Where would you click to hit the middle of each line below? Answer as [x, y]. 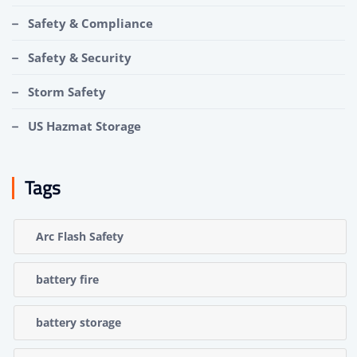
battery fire [67, 279]
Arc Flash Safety [80, 236]
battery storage [78, 322]
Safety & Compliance [90, 23]
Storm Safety [67, 91]
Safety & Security [80, 57]
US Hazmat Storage [84, 126]
